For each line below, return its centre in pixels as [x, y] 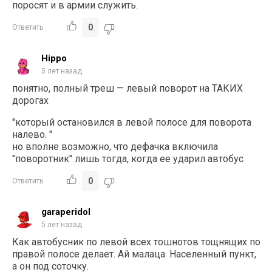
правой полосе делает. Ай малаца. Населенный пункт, [134, 254]
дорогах [31, 100]
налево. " [32, 134]
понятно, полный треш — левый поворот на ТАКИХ [128, 88]
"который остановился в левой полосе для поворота [132, 122]
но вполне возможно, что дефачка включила [115, 146]
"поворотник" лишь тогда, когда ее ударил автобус [128, 158]
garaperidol [66, 212]
